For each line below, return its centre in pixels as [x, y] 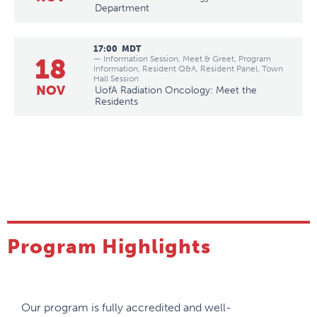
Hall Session [116, 79]
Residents [116, 102]
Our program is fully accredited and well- [126, 308]
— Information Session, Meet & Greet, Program [182, 59]
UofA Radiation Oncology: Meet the [176, 91]
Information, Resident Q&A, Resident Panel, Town [188, 69]
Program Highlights [109, 247]
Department [122, 8]
